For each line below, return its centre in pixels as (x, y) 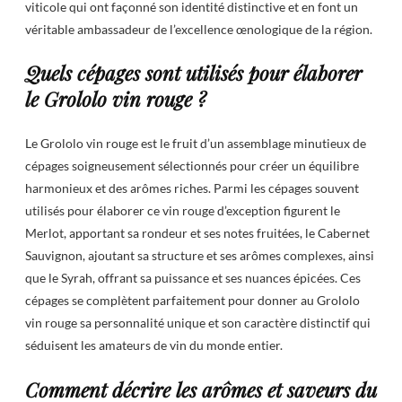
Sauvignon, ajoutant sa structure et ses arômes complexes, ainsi (200, 256)
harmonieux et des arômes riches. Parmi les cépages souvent (192, 188)
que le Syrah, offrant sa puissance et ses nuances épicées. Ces (193, 278)
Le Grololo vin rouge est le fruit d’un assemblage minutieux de (196, 144)
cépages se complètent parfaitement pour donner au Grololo (192, 301)
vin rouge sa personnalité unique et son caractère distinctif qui (198, 323)
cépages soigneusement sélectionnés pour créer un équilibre (192, 166)
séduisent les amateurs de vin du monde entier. (154, 345)
